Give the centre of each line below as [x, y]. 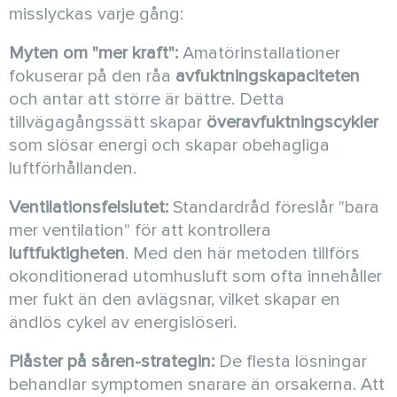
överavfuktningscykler [292, 123]
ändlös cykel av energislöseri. [123, 323]
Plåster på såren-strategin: [112, 362]
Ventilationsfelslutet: [89, 208]
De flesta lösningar [291, 362]
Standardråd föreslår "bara [274, 208]
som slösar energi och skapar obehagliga [169, 146]
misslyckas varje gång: [96, 15]
